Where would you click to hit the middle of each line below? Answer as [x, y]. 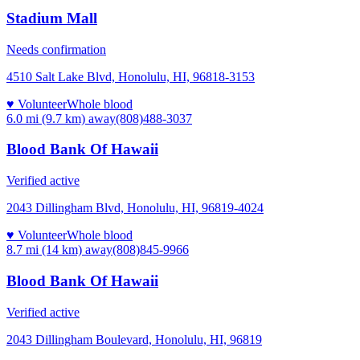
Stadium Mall [52, 18]
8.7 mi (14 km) [44, 250]
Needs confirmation [56, 49]
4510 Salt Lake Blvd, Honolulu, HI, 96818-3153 [131, 76]
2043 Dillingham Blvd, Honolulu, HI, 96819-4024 [135, 208]
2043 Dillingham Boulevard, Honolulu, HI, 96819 [134, 339]
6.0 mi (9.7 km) [46, 118]
